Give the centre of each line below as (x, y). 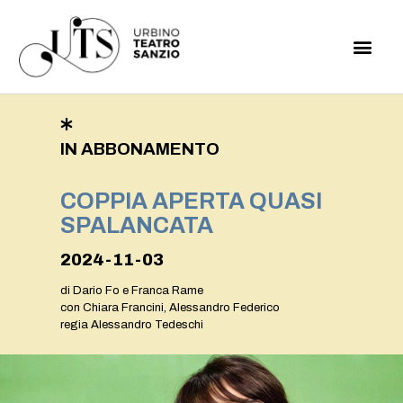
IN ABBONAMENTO (140, 149)
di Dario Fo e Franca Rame (132, 291)
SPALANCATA (137, 226)
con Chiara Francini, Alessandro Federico (170, 308)
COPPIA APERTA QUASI (192, 201)
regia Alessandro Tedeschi (132, 325)
